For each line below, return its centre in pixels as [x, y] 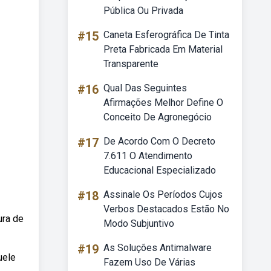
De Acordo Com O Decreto [159, 141]
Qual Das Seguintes [145, 88]
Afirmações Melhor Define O [163, 103]
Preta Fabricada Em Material [163, 49]
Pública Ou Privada [143, 11]
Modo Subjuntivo [139, 224]
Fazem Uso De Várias [149, 262]
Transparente [131, 64]
